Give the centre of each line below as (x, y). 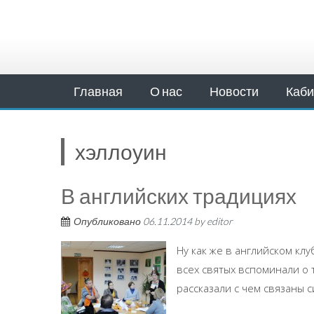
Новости (234, 91)
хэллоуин (121, 151)
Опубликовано (108, 221)
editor (220, 221)
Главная (98, 91)
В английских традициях (179, 196)
